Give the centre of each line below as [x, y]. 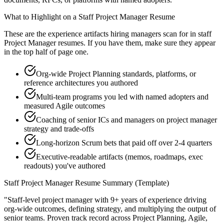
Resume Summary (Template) [121, 183]
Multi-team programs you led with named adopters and [122, 97]
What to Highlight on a [41, 17]
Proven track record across [90, 218]
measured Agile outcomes [64, 106]
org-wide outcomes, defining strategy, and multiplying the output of [110, 209]
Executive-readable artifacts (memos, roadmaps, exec [119, 157]
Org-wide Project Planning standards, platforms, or [116, 74]
